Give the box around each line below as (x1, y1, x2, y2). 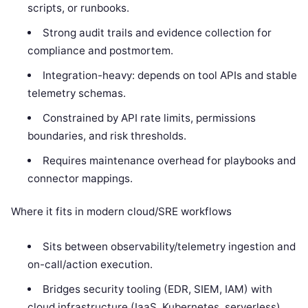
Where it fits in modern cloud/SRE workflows (11, 205, 232, 219)
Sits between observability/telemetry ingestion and (42, 240, 296, 254)
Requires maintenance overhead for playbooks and (42, 153, 296, 167)
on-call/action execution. (27, 258, 153, 272)
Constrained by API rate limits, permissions (42, 111, 256, 124)
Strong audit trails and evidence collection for (42, 25, 272, 39)
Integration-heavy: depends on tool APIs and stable (42, 68, 297, 82)
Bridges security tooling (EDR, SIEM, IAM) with (42, 283, 272, 296)
